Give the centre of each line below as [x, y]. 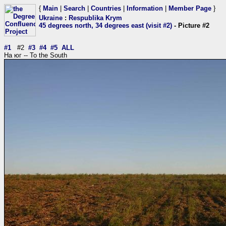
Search [74, 8]
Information [145, 8]
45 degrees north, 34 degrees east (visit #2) [105, 25]
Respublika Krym [95, 18]
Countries [106, 8]
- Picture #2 [191, 25]
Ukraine [51, 18]
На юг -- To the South [36, 55]
